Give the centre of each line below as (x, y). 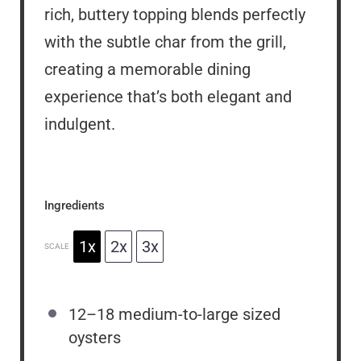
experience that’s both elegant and (168, 97)
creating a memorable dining (147, 70)
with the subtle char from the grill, (165, 42)
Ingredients (75, 205)
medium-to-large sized (197, 315)
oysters (95, 338)
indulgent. (80, 124)
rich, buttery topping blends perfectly (175, 15)
